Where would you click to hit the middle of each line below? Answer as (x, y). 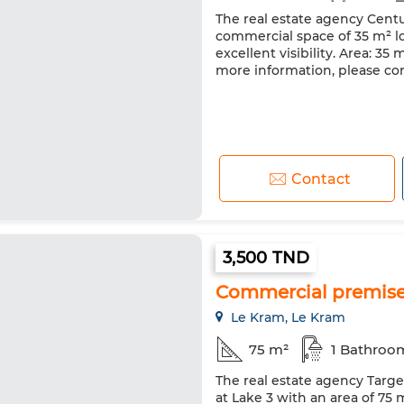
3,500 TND (266, 258)
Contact (321, 179)
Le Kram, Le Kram (286, 317)
